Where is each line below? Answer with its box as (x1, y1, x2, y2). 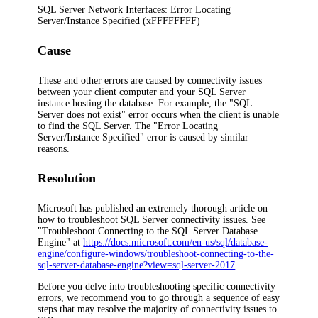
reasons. (38, 143, 70, 154)
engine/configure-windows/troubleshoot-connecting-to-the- (38, 248, 275, 259)
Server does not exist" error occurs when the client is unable (38, 109, 280, 120)
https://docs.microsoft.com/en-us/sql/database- (83, 236, 268, 248)
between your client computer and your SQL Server (38, 86, 246, 97)
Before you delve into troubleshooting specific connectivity (38, 280, 276, 292)
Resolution (38, 171, 97, 186)
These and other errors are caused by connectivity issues (38, 75, 263, 86)
